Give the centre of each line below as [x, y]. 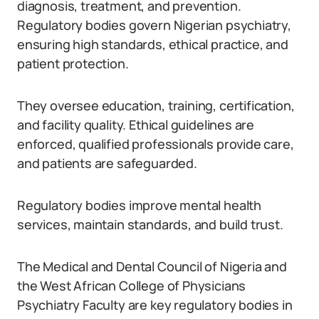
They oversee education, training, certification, [156, 105]
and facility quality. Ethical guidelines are [136, 125]
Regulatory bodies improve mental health [139, 205]
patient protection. [73, 63]
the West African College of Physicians [132, 286]
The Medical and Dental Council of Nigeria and [152, 266]
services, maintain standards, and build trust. [150, 224]
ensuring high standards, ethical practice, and [153, 44]
